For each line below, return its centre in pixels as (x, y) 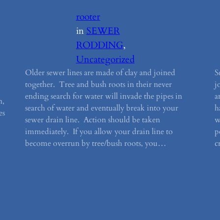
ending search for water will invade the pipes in (103, 96)
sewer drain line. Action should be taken (92, 120)
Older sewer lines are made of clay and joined (100, 73)
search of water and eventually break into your (101, 108)
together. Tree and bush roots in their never (98, 85)
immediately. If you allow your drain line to (99, 132)
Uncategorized (105, 60)
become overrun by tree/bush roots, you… (96, 144)
